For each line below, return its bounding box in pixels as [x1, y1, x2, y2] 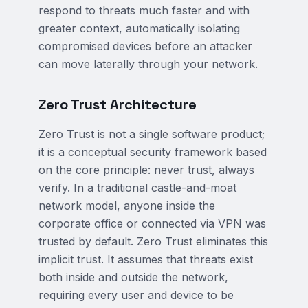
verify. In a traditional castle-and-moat [38, 181, 236, 195]
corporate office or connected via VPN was [38, 217, 266, 230]
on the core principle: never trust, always [38, 163, 254, 177]
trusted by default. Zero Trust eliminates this [38, 234, 268, 248]
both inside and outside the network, [38, 270, 228, 284]
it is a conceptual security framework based [38, 145, 267, 159]
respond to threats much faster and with [38, 3, 250, 17]
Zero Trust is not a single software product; [38, 127, 265, 141]
